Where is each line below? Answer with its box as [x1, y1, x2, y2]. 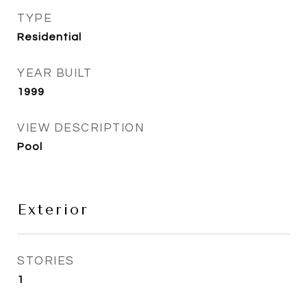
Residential [17, 32, 82, 42]
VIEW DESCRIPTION [17, 122, 144, 134]
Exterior [17, 201, 89, 218]
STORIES [17, 255, 75, 267]
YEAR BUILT [17, 67, 92, 79]
